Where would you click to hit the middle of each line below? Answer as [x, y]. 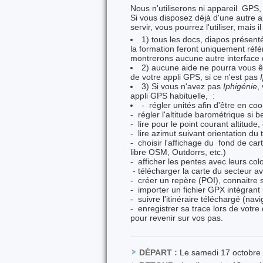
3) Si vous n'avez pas [183, 86]
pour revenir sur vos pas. [177, 218]
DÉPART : [158, 252]
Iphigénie [240, 86]
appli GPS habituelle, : [173, 96]
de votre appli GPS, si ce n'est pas [195, 77]
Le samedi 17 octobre [219, 252]
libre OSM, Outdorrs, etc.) [178, 152]
